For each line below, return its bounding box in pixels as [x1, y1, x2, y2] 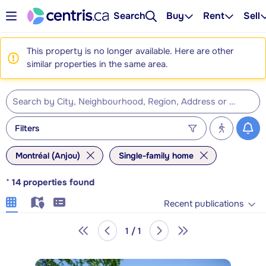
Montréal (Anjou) [15, 150, 80, 161]
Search [113, 9, 146, 22]
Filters [15, 122, 39, 134]
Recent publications [164, 198, 244, 210]
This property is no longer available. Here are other [27, 46, 234, 57]
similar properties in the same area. [27, 59, 168, 70]
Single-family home [119, 150, 194, 161]
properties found [23, 177, 94, 188]
